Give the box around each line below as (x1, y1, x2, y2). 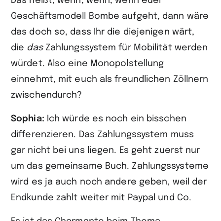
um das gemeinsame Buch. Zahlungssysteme (11, 162, 209, 171)
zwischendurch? (11, 91, 82, 100)
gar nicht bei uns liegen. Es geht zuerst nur (11, 146, 200, 155)
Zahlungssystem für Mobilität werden (42, 43, 208, 52)
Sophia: (11, 114, 47, 123)
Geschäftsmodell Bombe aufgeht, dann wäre (11, 12, 209, 21)
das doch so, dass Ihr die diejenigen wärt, (11, 28, 195, 37)
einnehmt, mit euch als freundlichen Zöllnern (11, 75, 209, 84)
